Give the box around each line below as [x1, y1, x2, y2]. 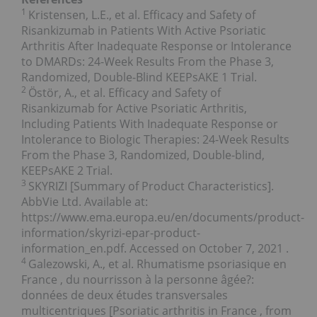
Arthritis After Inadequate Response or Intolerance [21, 38, 292, 54]
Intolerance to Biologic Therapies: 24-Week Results [21, 132, 289, 148]
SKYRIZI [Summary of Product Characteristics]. [28, 178, 274, 195]
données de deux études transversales [21, 287, 228, 304]
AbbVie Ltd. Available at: [21, 194, 148, 210]
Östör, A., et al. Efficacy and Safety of [28, 85, 221, 101]
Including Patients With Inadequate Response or [21, 116, 278, 132]
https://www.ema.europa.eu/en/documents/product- [21, 209, 304, 226]
